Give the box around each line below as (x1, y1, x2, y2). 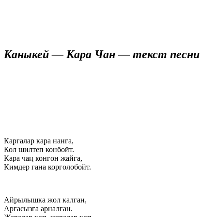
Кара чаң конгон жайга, (4, 154, 82, 162)
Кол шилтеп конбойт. (4, 145, 74, 154)
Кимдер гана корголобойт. (4, 162, 91, 171)
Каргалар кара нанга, (4, 136, 74, 145)
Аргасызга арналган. (4, 204, 73, 213)
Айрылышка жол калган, (4, 195, 87, 204)
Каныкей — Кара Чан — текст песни (4, 47, 200, 61)
